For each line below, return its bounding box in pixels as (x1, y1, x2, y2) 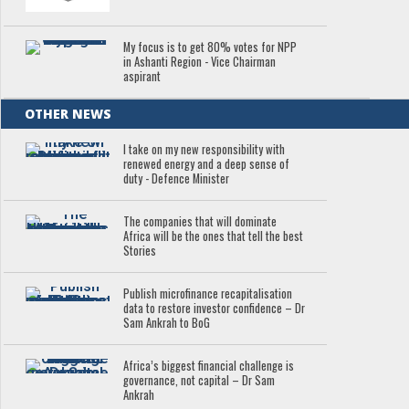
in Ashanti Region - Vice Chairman (123, 53, 277, 71)
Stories (123, 242, 157, 260)
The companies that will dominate (123, 213, 278, 231)
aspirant (123, 68, 162, 86)
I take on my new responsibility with (123, 141, 286, 159)
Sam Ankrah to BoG (123, 314, 211, 332)
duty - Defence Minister (123, 170, 230, 188)
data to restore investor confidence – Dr (123, 299, 306, 318)
